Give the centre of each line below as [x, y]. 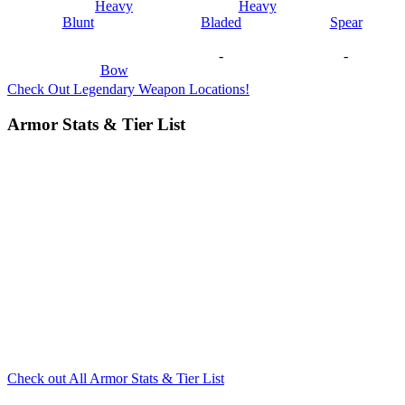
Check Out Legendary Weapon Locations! [128, 89]
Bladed [221, 22]
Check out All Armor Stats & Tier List [116, 378]
